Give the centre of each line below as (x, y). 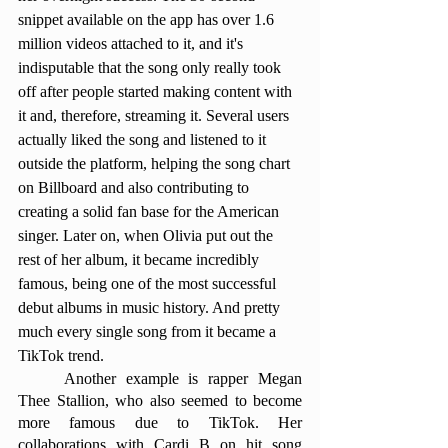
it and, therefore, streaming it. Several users (155, 115)
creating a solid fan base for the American (150, 211)
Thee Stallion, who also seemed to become (160, 400)
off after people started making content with (157, 91)
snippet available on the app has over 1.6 (148, 19)
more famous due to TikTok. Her (160, 422)
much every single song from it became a (149, 331)
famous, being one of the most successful (149, 283)
